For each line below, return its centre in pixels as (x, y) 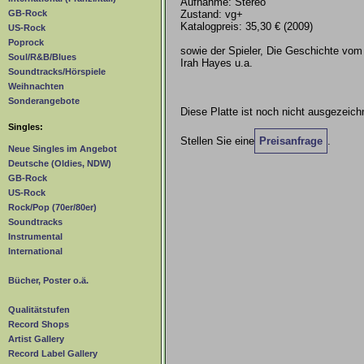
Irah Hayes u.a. (217, 63)
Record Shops (39, 325)
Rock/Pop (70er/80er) (52, 208)
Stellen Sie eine (217, 141)
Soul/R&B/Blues (42, 57)
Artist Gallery (36, 339)
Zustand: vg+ (212, 14)
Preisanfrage (291, 141)
